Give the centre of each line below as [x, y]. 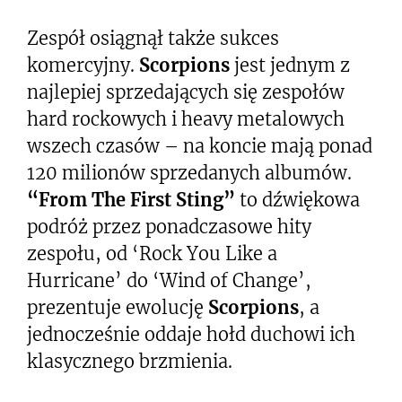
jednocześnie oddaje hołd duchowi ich [191, 334]
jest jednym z [290, 65]
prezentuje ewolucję [118, 307]
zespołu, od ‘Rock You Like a [152, 253]
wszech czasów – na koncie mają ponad [200, 145]
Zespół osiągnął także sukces [153, 38]
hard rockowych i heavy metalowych [186, 118]
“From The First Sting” [131, 199]
